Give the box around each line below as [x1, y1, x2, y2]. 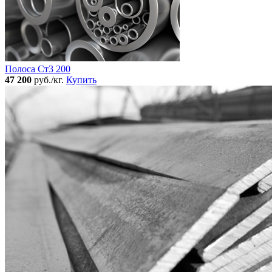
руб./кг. [32, 75, 66, 86]
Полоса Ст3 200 [5, 64, 70, 75]
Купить [66, 75, 97, 86]
